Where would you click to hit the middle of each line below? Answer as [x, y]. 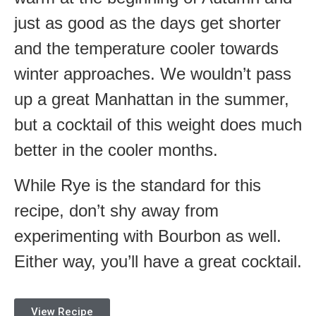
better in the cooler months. [116, 150]
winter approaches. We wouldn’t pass [153, 73]
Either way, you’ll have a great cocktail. [158, 262]
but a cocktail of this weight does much [158, 124]
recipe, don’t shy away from [116, 211]
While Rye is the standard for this [138, 186]
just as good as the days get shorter [147, 23]
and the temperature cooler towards [146, 48]
